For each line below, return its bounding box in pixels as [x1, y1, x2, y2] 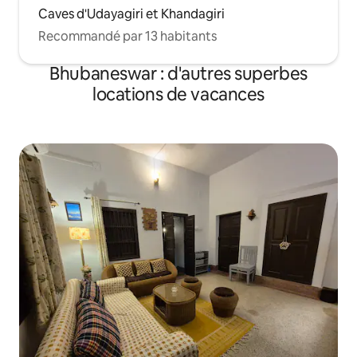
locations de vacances [92, 83, 265, 106]
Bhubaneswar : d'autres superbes [49, 62, 308, 85]
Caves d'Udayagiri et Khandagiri [38, 6, 225, 22]
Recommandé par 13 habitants [38, 28, 217, 45]
